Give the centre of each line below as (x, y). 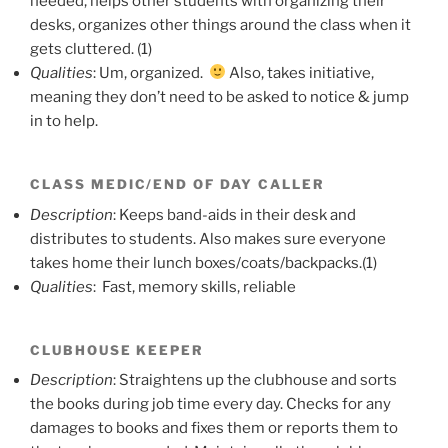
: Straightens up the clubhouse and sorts (255, 380)
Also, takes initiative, (300, 72)
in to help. (64, 120)
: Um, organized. (151, 72)
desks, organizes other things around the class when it (220, 24)
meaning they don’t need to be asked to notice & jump (219, 96)
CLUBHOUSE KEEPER (117, 349)
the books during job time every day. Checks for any (210, 404)
